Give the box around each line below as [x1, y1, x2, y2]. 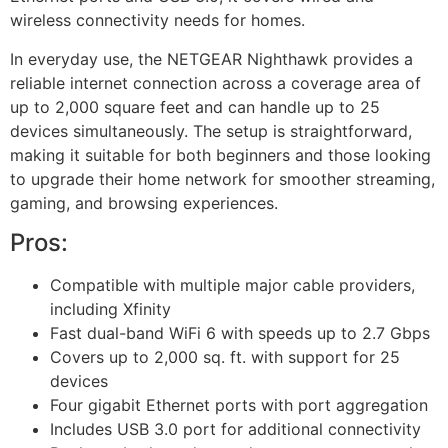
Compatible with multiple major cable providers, [50, 275, 415, 295]
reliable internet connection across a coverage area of [10, 72, 421, 93]
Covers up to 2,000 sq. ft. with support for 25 [50, 347, 400, 367]
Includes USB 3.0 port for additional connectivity [50, 419, 421, 439]
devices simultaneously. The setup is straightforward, [10, 120, 412, 141]
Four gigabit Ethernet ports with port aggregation [50, 395, 428, 415]
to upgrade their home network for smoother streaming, [10, 168, 435, 189]
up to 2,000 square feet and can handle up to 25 [10, 96, 380, 117]
